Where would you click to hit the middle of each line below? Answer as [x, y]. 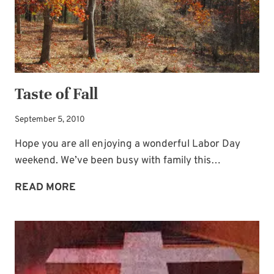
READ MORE [45, 188]
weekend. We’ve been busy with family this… [118, 161]
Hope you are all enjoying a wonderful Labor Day [128, 145]
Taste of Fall [56, 94]
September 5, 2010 [50, 120]
